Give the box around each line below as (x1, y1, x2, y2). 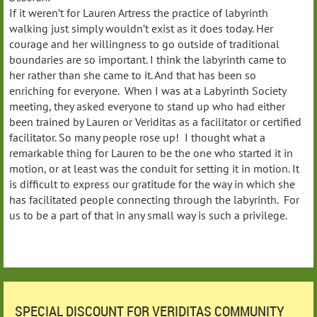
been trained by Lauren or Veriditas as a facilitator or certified (9, 114, 301, 129)
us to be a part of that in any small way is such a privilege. (9, 207, 287, 222)
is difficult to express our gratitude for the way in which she (9, 176, 295, 191)
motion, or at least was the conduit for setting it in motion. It (9, 161, 299, 175)
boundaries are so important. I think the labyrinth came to (9, 52, 287, 67)
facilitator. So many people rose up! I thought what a (9, 129, 265, 144)
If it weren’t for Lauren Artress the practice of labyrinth (9, 5, 268, 20)
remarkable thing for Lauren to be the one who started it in (9, 145, 293, 160)
